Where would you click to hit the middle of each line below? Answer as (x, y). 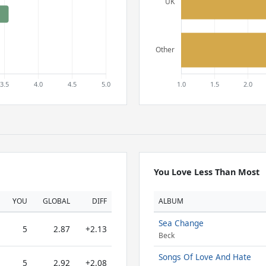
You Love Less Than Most (206, 172)
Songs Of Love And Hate (205, 257)
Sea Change (181, 223)
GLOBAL (56, 201)
